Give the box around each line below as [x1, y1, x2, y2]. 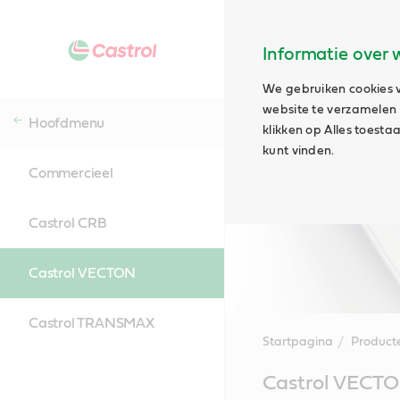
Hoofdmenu [29, 116, 105, 130]
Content [224, 384, 277, 398]
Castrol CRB [29, 216, 107, 230]
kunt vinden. [262, 145, 335, 157]
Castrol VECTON [29, 266, 137, 280]
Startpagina [262, 336, 333, 348]
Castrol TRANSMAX [29, 316, 154, 330]
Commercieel [29, 166, 113, 180]
